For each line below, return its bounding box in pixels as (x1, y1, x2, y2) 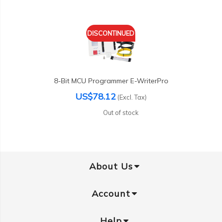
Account (92, 188, 130, 200)
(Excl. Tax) (117, 93, 147, 101)
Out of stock (103, 109, 139, 116)
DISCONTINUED (87, 29, 135, 37)
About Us (89, 161, 133, 172)
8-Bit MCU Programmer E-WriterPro (54, 76, 168, 85)
